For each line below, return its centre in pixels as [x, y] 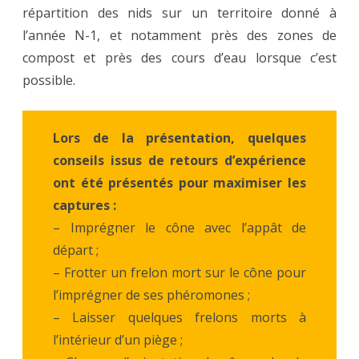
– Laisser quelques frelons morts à [179, 317]
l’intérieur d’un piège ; [118, 339]
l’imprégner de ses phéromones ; [151, 294]
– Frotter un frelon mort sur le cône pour [179, 272]
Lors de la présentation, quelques [179, 137]
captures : [85, 205]
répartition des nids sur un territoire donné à [179, 12]
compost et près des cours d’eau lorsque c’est [179, 57]
